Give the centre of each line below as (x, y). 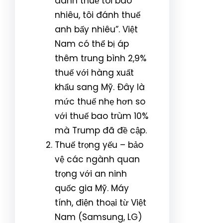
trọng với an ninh (91, 173)
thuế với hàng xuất (94, 72)
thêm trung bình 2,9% (101, 58)
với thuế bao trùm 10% (102, 116)
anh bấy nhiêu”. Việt (96, 29)
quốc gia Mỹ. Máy (92, 188)
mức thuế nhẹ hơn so (100, 101)
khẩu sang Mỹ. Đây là (100, 87)
